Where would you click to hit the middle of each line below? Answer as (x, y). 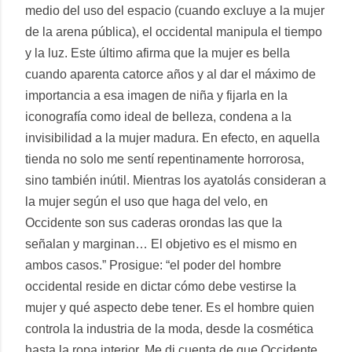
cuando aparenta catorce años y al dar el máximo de (170, 74)
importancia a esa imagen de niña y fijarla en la (156, 95)
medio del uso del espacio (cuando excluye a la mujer (175, 10)
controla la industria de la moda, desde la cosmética (169, 328)
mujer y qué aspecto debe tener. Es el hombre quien (170, 307)
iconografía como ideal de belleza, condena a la (158, 116)
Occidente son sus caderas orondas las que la (154, 222)
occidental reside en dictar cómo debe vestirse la (161, 286)
